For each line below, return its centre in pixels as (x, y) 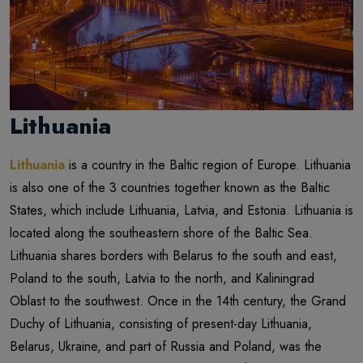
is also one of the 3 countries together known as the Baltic (170, 188)
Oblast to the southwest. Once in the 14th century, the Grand (178, 301)
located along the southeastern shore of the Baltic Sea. (161, 233)
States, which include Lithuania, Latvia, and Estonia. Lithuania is (181, 211)
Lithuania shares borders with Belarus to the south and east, (173, 256)
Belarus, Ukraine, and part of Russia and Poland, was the (166, 347)
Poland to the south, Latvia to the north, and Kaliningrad (162, 279)
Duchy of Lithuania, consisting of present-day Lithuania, (161, 324)
